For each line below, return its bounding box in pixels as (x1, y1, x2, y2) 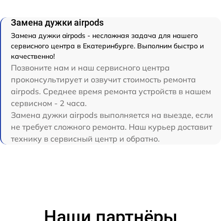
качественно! (11, 52, 55, 61)
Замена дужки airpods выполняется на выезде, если (11, 110, 213, 120)
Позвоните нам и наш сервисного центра (11, 63, 170, 73)
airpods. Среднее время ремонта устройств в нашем (11, 86, 211, 97)
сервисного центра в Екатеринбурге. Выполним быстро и (11, 41, 204, 51)
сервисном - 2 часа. (11, 98, 87, 109)
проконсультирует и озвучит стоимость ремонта (11, 74, 196, 85)
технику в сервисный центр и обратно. (11, 134, 160, 144)
